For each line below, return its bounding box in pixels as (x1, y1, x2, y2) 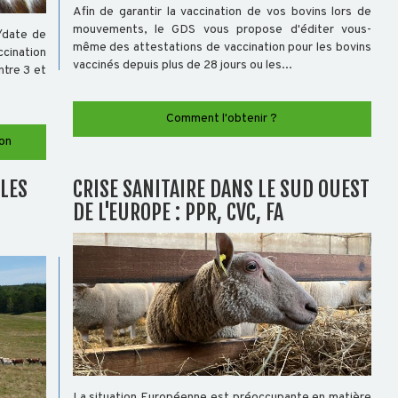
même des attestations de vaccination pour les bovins (72, 40, 371, 56)
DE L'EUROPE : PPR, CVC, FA (72, 199, 283, 227)
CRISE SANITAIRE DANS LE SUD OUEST (72, 176, 370, 203)
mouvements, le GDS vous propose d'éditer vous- (72, 22, 371, 38)
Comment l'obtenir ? (166, 111, 278, 127)
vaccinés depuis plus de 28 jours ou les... (72, 58, 292, 74)
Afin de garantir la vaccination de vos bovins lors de (72, 4, 371, 20)
